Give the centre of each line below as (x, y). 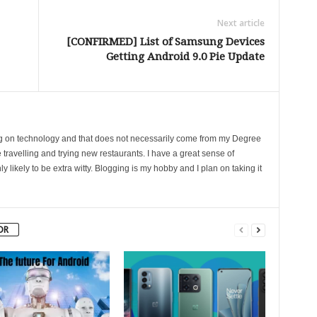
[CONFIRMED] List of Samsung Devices (165, 41)
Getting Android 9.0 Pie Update (185, 56)
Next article (241, 23)
